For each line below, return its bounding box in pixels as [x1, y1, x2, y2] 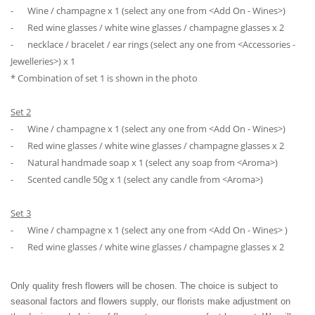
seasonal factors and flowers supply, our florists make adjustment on [11, 295, 290, 307]
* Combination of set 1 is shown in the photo [11, 71, 198, 84]
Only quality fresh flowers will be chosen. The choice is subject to [11, 280, 278, 291]
